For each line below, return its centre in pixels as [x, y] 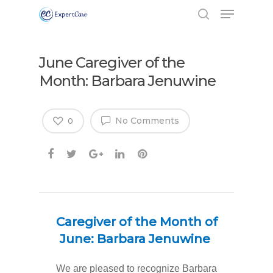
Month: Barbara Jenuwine [127, 81]
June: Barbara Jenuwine [135, 239]
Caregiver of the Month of [136, 222]
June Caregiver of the [112, 62]
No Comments [146, 121]
